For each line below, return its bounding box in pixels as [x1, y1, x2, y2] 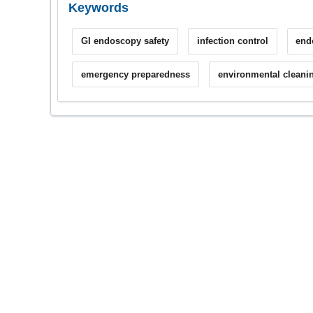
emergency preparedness [80, 68, 190, 80]
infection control [196, 36, 268, 47]
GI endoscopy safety [80, 36, 169, 47]
